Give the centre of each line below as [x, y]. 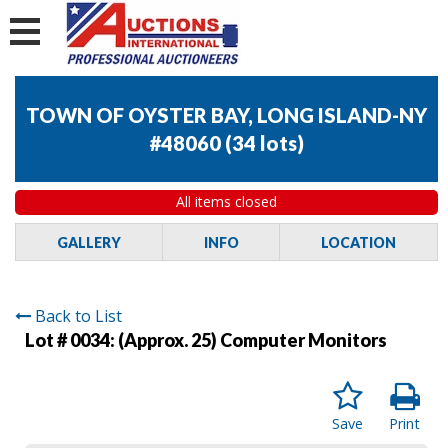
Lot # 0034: [71, 339]
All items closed [226, 202]
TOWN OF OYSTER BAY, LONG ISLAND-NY [226, 115]
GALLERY [88, 242]
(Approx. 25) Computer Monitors [252, 339]
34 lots [264, 143]
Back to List [78, 315]
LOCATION [359, 242]
